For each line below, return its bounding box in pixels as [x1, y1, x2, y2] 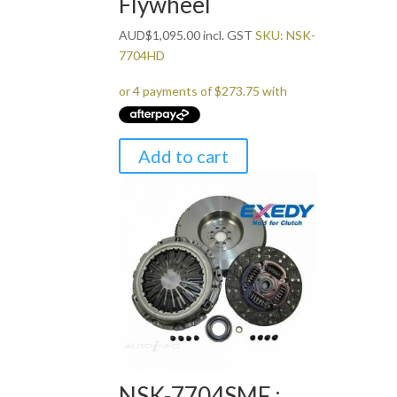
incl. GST [200, 27, 253, 43]
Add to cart [138, 145, 230, 167]
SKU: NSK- [255, 27, 316, 43]
